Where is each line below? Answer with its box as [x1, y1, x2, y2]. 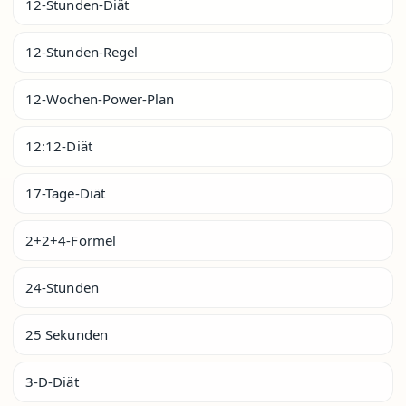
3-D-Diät [25, 372, 79, 391]
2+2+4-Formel [25, 230, 116, 249]
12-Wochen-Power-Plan [25, 89, 175, 108]
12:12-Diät [25, 136, 92, 155]
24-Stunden [25, 277, 99, 296]
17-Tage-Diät [25, 183, 105, 202]
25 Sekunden [25, 324, 108, 343]
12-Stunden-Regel [25, 42, 139, 61]
